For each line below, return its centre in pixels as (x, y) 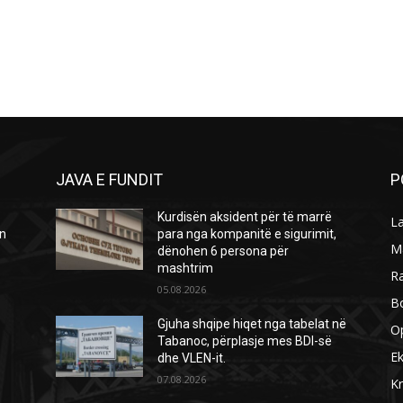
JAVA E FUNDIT (109, 179)
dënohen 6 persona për (224, 251)
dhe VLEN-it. (192, 358)
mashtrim (186, 268)
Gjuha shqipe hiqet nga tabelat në (252, 323)
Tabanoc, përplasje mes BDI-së (245, 340)
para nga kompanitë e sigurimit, (247, 233)
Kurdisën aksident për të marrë (245, 216)
